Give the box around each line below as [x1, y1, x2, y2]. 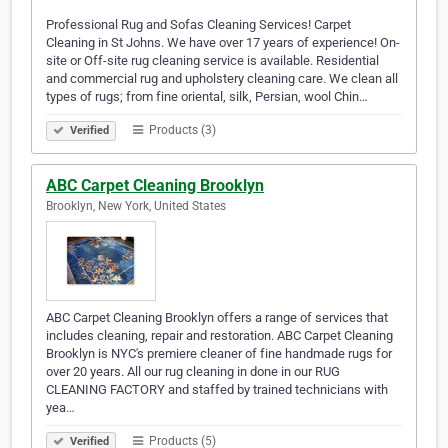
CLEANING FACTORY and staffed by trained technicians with [46, 382, 388, 398]
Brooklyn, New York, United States [46, 199, 226, 214]
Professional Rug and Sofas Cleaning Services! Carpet [46, 17, 351, 33]
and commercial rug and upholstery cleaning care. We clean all [46, 71, 398, 87]
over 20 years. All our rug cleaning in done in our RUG [46, 364, 340, 380]
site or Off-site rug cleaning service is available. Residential [46, 53, 379, 69]
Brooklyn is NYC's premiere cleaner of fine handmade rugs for [46, 346, 392, 362]
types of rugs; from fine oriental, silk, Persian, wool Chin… [46, 89, 368, 105]
